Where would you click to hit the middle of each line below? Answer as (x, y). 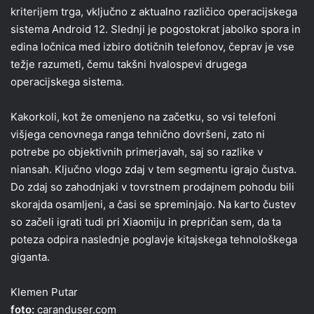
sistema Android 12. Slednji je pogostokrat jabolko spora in (156, 29)
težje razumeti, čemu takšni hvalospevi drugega (129, 64)
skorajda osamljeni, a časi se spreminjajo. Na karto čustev (153, 204)
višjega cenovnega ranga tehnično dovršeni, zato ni (138, 134)
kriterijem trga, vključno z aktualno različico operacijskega (154, 11)
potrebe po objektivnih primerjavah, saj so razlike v (137, 151)
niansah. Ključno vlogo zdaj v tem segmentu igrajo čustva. (153, 169)
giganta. (30, 257)
